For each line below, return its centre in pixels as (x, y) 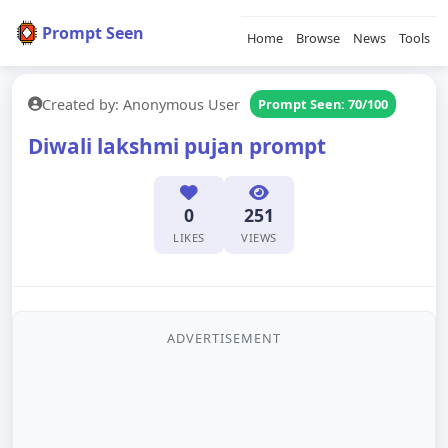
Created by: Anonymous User (141, 104)
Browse (318, 38)
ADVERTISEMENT (224, 338)
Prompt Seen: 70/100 (323, 104)
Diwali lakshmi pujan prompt (177, 146)
